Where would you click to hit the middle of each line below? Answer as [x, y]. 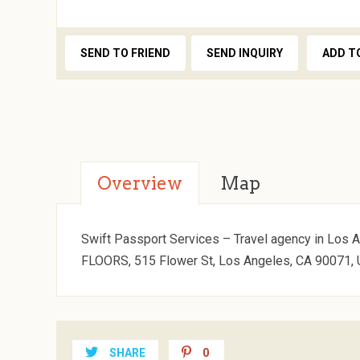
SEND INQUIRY [245, 53]
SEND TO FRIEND [126, 53]
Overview [140, 183]
